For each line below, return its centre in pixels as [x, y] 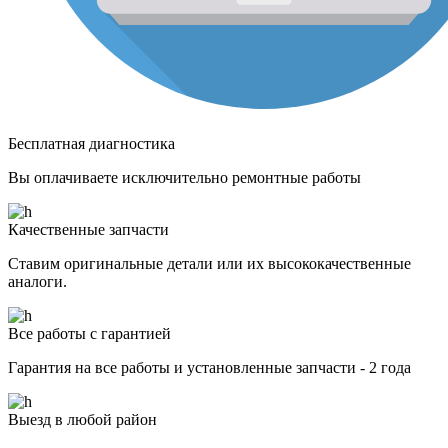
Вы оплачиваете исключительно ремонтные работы [184, 177]
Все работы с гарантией [89, 333]
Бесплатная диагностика [91, 143]
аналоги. [37, 281]
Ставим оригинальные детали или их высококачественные [209, 263]
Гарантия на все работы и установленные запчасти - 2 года [209, 367]
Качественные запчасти [88, 229]
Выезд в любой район [82, 419]
